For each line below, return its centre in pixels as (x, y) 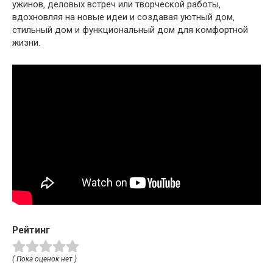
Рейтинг (31, 230)
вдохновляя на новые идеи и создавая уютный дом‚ (123, 17)
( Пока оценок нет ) (44, 259)
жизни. (26, 43)
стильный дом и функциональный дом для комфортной (130, 30)
